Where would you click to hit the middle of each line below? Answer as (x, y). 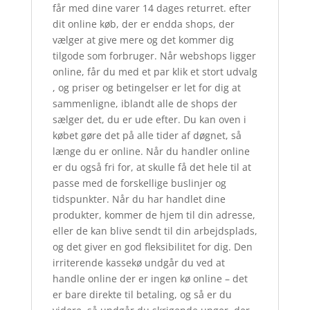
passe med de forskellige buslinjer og (139, 183)
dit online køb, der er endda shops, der (143, 24)
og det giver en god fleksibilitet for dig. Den (152, 247)
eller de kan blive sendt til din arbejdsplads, (155, 231)
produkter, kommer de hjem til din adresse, (154, 215)
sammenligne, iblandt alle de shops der (145, 104)
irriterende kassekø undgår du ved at (138, 263)
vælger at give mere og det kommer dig (143, 40)
